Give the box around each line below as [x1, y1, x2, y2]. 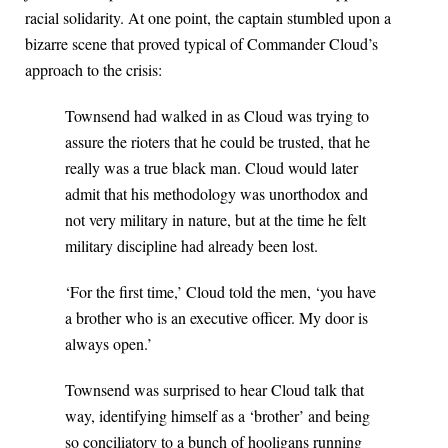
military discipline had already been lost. [65, 235, 318, 257]
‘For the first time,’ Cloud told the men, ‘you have [65, 281, 376, 303]
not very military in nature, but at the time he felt [65, 209, 366, 231]
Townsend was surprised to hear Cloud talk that [65, 379, 364, 401]
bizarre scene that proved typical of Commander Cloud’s [25, 33, 378, 55]
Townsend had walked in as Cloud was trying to [65, 105, 369, 127]
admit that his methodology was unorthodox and [65, 183, 368, 205]
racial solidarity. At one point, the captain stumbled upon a [25, 7, 391, 29]
